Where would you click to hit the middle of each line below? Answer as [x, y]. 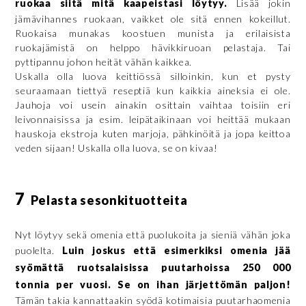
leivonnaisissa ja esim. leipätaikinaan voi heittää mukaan [153, 119]
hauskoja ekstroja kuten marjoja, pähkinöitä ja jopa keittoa [153, 133]
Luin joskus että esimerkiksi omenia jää [177, 250]
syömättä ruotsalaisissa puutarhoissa [129, 267]
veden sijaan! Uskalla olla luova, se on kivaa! [116, 148]
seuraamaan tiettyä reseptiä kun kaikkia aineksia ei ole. [153, 90]
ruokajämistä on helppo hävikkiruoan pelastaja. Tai [153, 47]
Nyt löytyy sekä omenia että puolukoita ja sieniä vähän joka [153, 234]
